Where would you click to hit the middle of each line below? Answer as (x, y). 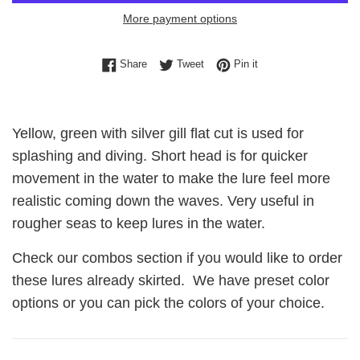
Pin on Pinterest (295, 64)
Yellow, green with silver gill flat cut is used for (158, 134)
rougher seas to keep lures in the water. (141, 224)
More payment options (180, 19)
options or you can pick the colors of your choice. (168, 303)
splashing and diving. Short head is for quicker (160, 156)
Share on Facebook (192, 64)
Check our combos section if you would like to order (177, 258)
